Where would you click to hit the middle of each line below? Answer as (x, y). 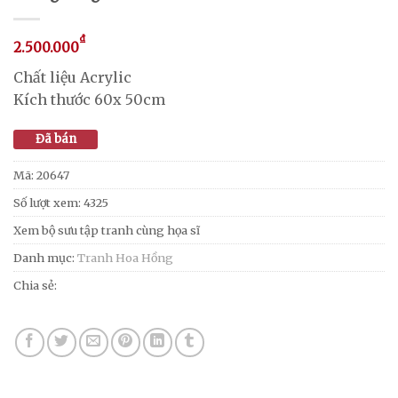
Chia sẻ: (35, 285)
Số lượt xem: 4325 (61, 202)
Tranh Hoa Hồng (125, 257)
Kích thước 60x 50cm (89, 99)
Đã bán (56, 139)
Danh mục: (45, 257)
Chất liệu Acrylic (72, 77)
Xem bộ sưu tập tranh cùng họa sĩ (107, 230)
